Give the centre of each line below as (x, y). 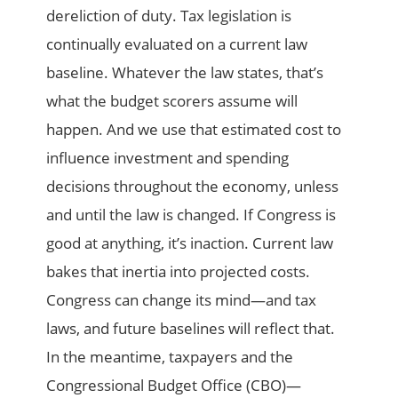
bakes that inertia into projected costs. (179, 272)
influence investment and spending (168, 158)
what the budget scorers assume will (172, 101)
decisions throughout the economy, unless (193, 187)
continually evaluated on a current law (177, 44)
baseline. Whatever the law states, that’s (185, 73)
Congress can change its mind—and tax (182, 300)
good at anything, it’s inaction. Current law (190, 243)
